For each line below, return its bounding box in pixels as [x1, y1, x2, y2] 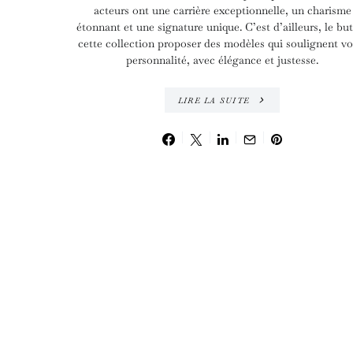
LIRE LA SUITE [177, 95, 250, 106]
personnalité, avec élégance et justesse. [126, 53, 318, 68]
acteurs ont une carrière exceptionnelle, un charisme [93, 3, 351, 18]
